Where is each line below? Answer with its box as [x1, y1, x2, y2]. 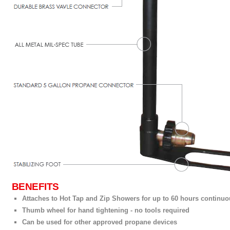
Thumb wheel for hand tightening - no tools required [22, 206, 189, 214]
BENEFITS [12, 181, 59, 192]
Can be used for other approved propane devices [22, 218, 177, 226]
